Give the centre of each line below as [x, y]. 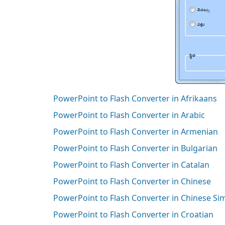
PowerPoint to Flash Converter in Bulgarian [135, 148]
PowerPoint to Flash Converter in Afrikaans [135, 98]
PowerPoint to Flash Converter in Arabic [129, 115]
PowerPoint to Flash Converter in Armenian [135, 131]
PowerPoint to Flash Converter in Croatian [133, 214]
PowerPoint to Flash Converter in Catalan [131, 164]
